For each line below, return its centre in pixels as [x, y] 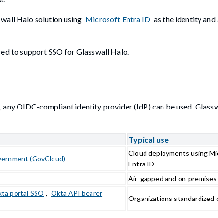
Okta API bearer [77, 193]
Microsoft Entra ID [118, 19]
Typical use [149, 140]
